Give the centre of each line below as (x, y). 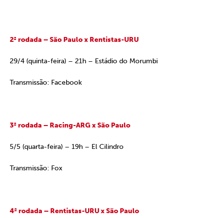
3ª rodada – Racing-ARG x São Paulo (70, 125)
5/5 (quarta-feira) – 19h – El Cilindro (67, 147)
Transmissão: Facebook (46, 82)
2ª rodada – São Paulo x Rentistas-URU (74, 40)
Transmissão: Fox (36, 168)
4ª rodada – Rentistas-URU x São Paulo (74, 211)
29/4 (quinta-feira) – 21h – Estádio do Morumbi (84, 61)
